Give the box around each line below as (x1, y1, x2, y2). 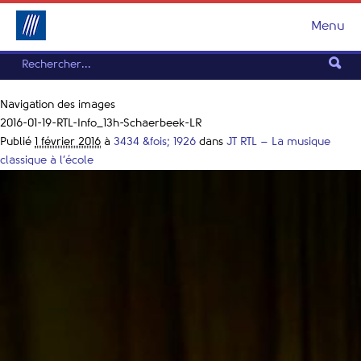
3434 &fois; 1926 (114, 136, 196, 147)
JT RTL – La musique (226, 136, 330, 147)
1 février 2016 (35, 136, 101, 147)
